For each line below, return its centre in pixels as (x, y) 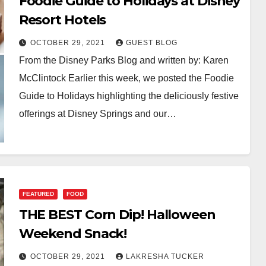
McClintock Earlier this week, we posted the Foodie (126, 78)
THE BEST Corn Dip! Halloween (117, 214)
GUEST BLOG (151, 42)
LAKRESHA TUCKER (165, 256)
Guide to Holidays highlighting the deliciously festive (129, 96)
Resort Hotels (62, 20)
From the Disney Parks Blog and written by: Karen (123, 60)
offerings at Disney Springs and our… (97, 113)
